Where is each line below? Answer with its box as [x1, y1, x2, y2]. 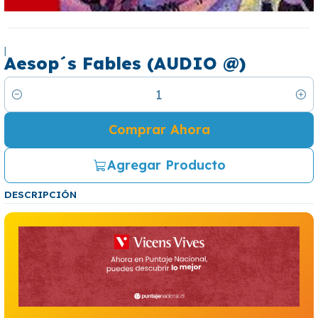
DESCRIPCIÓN [4, 188, 77, 200]
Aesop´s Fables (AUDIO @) [4, 53, 246, 74]
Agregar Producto [106, 157, 226, 173]
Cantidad [4, 96, 53, 109]
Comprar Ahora [108, 121, 210, 138]
